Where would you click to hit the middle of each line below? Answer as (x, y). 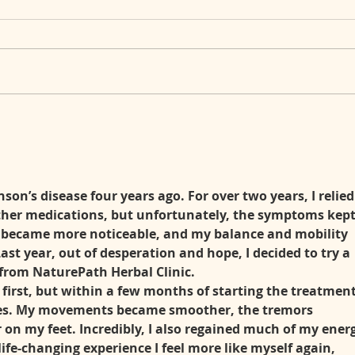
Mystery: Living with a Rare (150, 136)
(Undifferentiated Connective (153, 174)
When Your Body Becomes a (154, 116)
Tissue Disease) (111, 193)
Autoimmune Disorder (132, 155)
